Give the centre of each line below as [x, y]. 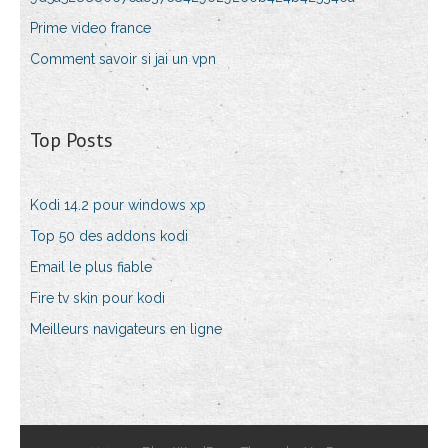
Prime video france [90, 28]
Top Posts [71, 140]
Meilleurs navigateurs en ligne [126, 329]
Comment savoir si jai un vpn [123, 59]
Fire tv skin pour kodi [97, 298]
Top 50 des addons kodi [109, 236]
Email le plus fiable [91, 267]
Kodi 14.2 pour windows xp [118, 205]
